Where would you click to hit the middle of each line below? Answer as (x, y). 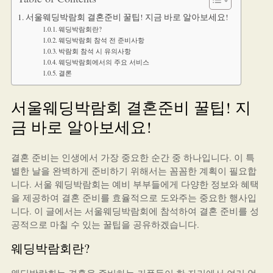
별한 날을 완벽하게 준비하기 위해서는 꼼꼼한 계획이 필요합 (133, 171)
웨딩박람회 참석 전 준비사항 (101, 40)
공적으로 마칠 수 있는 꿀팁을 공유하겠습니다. (105, 224)
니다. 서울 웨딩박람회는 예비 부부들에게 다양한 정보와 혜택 (135, 184)
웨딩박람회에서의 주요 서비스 (104, 62)
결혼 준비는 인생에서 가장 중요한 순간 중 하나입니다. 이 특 (133, 157)
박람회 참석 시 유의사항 (94, 51)
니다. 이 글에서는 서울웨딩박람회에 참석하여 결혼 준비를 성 (135, 211)
